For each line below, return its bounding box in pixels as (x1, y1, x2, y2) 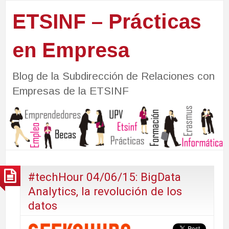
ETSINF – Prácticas (12, 10, 201, 33)
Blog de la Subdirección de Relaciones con (12, 70, 215, 82)
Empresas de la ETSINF (12, 84, 129, 97)
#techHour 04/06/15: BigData (28, 170, 181, 184)
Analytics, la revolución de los (28, 184, 182, 198)
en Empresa (12, 38, 129, 61)
